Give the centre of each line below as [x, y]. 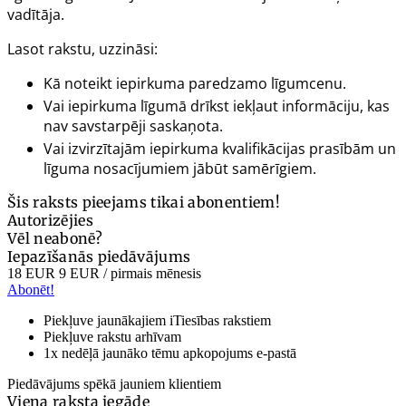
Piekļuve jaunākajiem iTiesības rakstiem [157, 320]
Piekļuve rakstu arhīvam [112, 336]
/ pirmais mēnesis [150, 273]
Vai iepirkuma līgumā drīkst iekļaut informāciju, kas [217, 106]
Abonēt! [31, 289]
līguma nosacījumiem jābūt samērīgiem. [180, 168]
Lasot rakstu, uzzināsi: [82, 48]
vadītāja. [36, 14]
